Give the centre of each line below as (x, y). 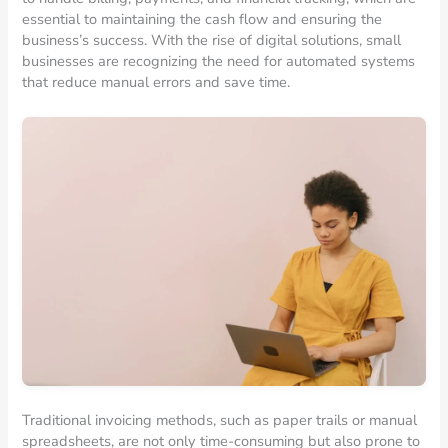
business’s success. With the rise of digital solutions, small (212, 39)
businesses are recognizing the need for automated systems (219, 60)
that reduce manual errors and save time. (156, 81)
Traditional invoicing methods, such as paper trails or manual (220, 419)
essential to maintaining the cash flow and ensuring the (202, 18)
